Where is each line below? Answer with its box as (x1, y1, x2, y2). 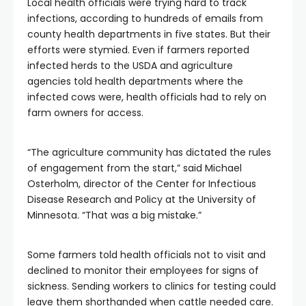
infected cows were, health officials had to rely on (27, 90, 266, 104)
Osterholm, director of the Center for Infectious (27, 177, 256, 191)
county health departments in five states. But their (27, 27, 270, 41)
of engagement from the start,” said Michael (27, 161, 242, 175)
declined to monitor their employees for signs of (27, 264, 259, 277)
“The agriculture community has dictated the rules (27, 145, 271, 159)
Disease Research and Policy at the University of (27, 193, 256, 206)
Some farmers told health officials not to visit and (27, 248, 266, 262)
